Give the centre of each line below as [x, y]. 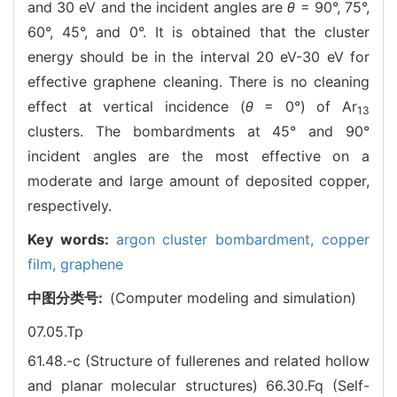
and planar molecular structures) [147, 385]
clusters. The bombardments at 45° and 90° [198, 131]
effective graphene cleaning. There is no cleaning [198, 81]
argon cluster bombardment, [219, 239]
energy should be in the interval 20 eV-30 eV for [198, 56]
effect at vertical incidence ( [136, 106]
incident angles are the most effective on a [198, 156]
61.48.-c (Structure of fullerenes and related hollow [198, 360]
